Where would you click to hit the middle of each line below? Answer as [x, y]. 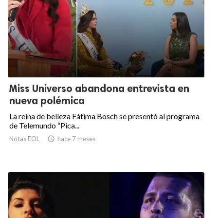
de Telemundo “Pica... [44, 126]
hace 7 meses [76, 139]
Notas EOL [24, 139]
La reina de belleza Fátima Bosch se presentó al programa [104, 116]
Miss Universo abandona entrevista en [99, 89]
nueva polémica [47, 101]
